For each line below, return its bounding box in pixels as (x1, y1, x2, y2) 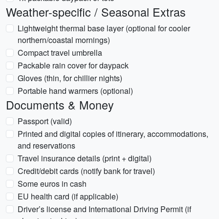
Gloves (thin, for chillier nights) (18, 72, 122, 84)
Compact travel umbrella (18, 47, 102, 58)
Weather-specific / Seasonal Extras (6, 3, 186, 20)
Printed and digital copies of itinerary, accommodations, (18, 128, 208, 139)
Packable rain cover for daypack (18, 60, 129, 71)
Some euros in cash (18, 178, 87, 189)
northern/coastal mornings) (18, 34, 110, 45)
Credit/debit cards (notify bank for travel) (18, 165, 155, 176)
